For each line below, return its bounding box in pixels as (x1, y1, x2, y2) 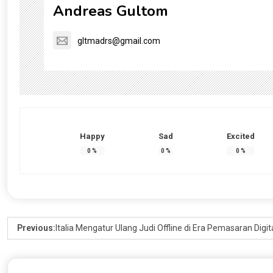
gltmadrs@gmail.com (77, 35, 160, 46)
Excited (226, 131, 255, 141)
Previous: (17, 222, 55, 233)
